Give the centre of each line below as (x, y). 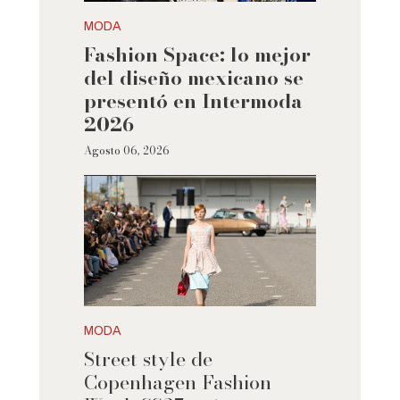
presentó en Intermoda (193, 101)
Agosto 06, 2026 (126, 151)
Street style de (148, 359)
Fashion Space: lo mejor (197, 55)
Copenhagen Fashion (177, 383)
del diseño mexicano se (193, 78)
